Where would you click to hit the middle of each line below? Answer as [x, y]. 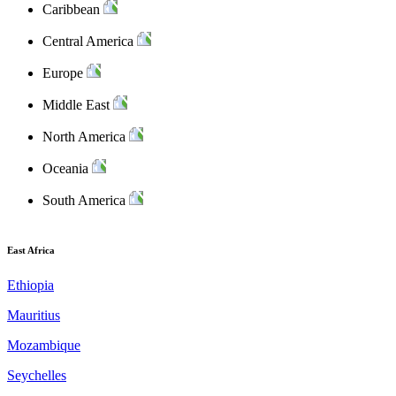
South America [84, 200]
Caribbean [71, 9]
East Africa [31, 250]
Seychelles [37, 375]
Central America [88, 41]
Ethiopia [30, 285]
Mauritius [34, 315]
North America [84, 137]
